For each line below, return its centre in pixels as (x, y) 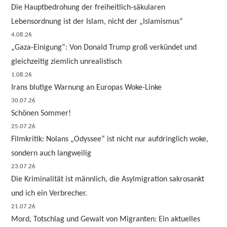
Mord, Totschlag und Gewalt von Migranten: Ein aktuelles (106, 219)
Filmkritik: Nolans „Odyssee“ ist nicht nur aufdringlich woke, (110, 139)
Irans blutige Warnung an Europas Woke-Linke (87, 88)
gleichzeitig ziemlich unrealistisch (67, 62)
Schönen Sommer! (41, 113)
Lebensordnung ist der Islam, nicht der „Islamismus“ (97, 22)
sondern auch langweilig (51, 154)
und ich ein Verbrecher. (49, 194)
